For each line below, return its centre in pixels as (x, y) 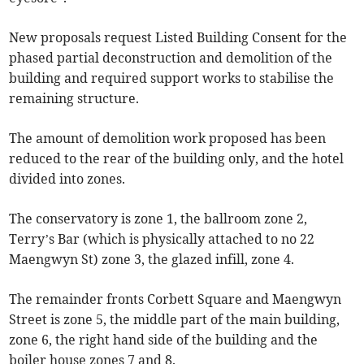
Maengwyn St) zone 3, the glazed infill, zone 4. (152, 260)
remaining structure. (74, 99)
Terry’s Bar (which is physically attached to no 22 (162, 239)
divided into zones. (67, 179)
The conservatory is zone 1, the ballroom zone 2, (158, 219)
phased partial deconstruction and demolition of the (171, 58)
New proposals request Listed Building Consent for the (178, 38)
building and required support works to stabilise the (172, 78)
